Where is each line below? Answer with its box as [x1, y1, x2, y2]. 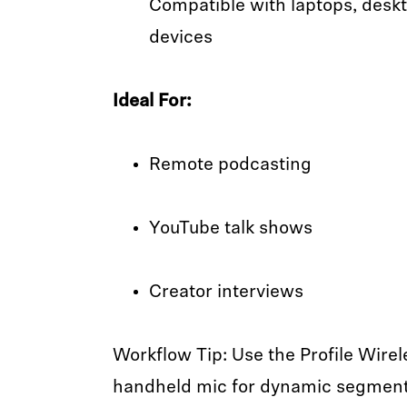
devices [148, 29, 217, 47]
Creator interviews [148, 283, 303, 302]
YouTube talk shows [148, 220, 313, 238]
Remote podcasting [148, 156, 312, 174]
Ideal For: [112, 93, 196, 111]
